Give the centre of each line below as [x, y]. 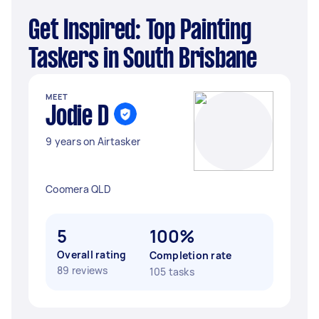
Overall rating [92, 255]
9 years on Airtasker [93, 141]
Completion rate [190, 255]
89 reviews [83, 270]
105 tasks [172, 272]
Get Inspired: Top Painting [34, 31]
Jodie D [77, 117]
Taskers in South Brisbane [143, 60]
